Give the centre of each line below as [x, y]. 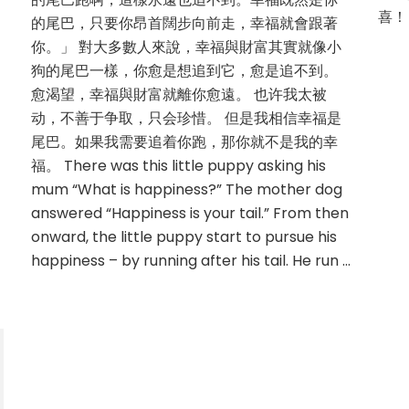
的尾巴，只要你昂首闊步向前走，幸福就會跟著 [184, 23]
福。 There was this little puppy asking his [178, 165]
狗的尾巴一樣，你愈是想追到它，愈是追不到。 [184, 70]
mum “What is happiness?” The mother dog [186, 189]
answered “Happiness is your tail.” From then [189, 213]
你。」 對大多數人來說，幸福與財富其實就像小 [186, 47]
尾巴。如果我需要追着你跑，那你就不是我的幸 [184, 142]
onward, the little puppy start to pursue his [184, 236]
